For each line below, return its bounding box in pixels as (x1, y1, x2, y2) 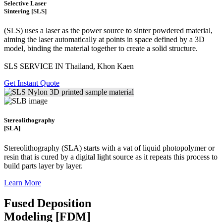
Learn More (4, 178, 41, 187)
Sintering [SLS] (4, 7, 47, 15)
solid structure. (152, 44, 198, 53)
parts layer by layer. (22, 161, 83, 170)
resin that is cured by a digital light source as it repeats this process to (4, 152, 218, 161)
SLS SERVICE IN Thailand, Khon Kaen (4, 62, 134, 71)
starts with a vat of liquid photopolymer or (84, 143, 215, 152)
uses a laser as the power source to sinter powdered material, (25, 26, 213, 35)
